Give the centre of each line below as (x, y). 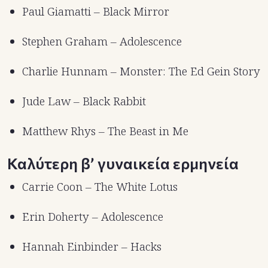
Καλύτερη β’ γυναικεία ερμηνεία (123, 163)
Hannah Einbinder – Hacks (92, 246)
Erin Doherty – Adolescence (93, 216)
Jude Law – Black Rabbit (84, 101)
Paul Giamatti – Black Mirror (96, 11)
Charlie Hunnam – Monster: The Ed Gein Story (141, 71)
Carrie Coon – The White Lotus (100, 186)
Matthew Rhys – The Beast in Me (105, 131)
